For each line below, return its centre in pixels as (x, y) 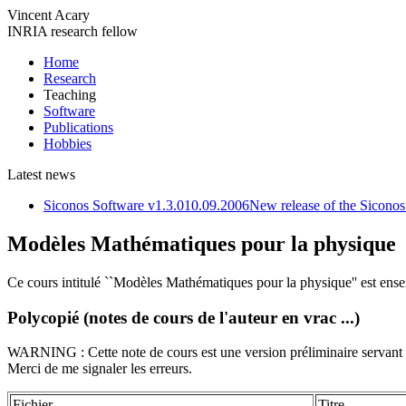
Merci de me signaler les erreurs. (100, 369)
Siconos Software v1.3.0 (114, 205)
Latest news (41, 174)
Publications (78, 127)
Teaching (70, 95)
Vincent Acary (48, 15)
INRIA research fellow (72, 31)
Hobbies (68, 144)
